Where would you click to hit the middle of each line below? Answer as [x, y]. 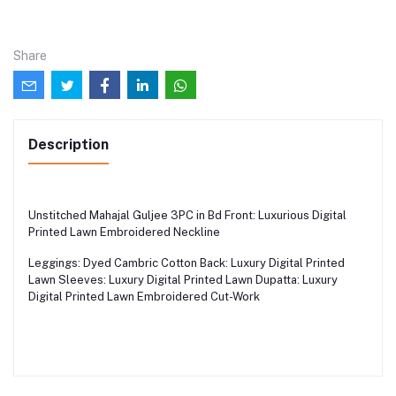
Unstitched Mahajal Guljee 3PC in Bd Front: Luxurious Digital [187, 215]
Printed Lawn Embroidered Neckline [124, 232]
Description [69, 144]
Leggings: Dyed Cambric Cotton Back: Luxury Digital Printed [187, 263]
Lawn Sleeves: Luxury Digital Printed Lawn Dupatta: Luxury [183, 279]
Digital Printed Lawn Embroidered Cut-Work [144, 296]
